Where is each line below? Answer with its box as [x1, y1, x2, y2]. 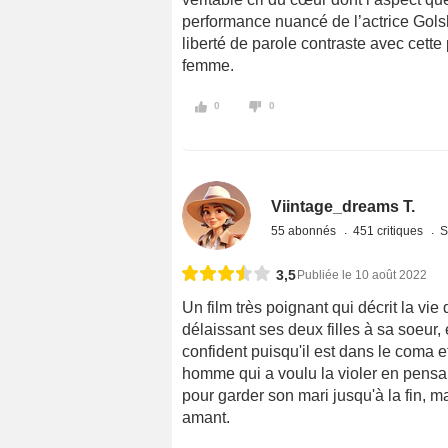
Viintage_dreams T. [271, 197, 416, 215]
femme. [182, 57, 234, 75]
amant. [182, 408, 230, 426]
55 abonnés [271, 223, 340, 238]
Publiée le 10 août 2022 [297, 267, 427, 282]
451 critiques [353, 223, 427, 238]
